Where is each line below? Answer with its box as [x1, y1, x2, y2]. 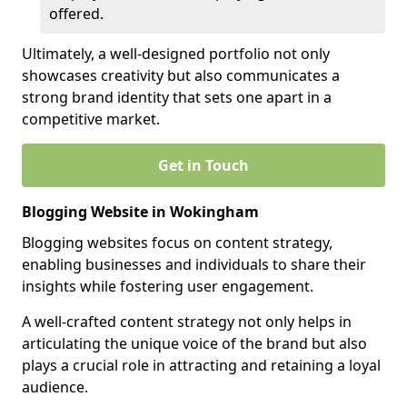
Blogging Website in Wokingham [22, 202, 259, 222]
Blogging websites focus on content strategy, [22, 233, 333, 253]
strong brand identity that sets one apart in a [22, 87, 332, 107]
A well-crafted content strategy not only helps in [22, 312, 352, 332]
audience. [22, 377, 88, 397]
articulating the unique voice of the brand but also [22, 333, 367, 353]
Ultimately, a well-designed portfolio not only [22, 44, 330, 64]
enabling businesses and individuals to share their [22, 254, 366, 274]
